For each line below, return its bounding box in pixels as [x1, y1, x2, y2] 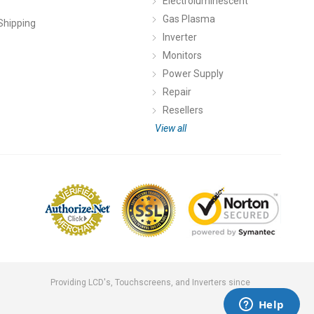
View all [155, 122, 186, 134]
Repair [163, 86, 191, 97]
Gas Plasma [163, 13, 215, 25]
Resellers [163, 104, 203, 116]
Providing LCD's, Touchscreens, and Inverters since [50, 278, 250, 288]
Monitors [163, 49, 202, 61]
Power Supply [163, 67, 224, 79]
